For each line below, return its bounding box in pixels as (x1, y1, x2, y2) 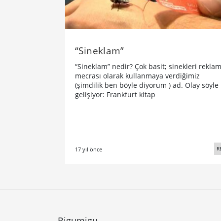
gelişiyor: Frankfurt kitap (75, 89, 155, 99)
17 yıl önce (75, 145, 102, 153)
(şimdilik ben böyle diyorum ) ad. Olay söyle (75, 80, 219, 90)
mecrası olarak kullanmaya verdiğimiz (75, 71, 200, 80)
